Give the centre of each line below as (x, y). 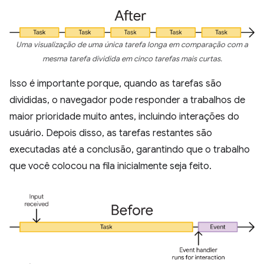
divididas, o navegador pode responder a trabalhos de (127, 100)
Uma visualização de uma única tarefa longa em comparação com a (132, 45)
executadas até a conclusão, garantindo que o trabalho (130, 150)
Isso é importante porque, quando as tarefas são (115, 84)
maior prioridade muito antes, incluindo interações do (124, 117)
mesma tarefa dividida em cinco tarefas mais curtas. (132, 59)
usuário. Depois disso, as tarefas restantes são (111, 133)
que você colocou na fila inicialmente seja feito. (110, 166)
